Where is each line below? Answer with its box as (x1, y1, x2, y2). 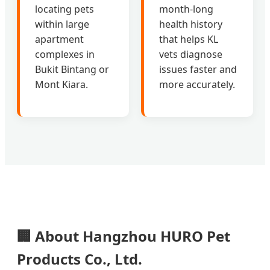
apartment (35, 32, 84, 46)
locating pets (35, 2, 94, 16)
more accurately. (159, 77, 235, 91)
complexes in (35, 47, 95, 61)
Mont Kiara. (35, 77, 88, 91)
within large (35, 17, 89, 31)
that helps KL (159, 32, 218, 46)
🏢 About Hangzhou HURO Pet (17, 226, 230, 246)
